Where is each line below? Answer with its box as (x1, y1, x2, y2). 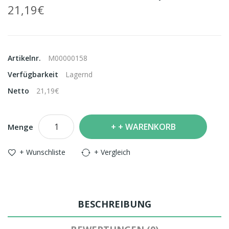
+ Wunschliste (19, 147, 65, 157)
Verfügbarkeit (8, 70, 60, 79)
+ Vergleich (94, 147, 130, 157)
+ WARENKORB (118, 121, 176, 132)
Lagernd (65, 70, 93, 79)
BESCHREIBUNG (78, 198, 151, 210)
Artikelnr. (8, 53, 43, 63)
